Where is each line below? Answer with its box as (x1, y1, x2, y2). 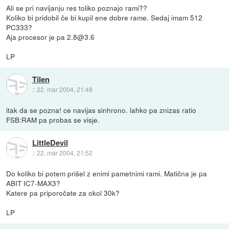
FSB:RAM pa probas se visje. (6, 114, 100, 125)
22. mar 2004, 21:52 (36, 148, 93, 157)
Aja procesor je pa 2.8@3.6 (6, 31, 95, 42)
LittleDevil (32, 136, 68, 148)
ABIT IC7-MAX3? (6, 177, 61, 188)
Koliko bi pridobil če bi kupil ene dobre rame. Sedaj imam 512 (6, 12, 203, 22)
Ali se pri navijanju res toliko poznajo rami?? (6, 2, 148, 13)
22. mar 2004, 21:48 (36, 84, 93, 94)
